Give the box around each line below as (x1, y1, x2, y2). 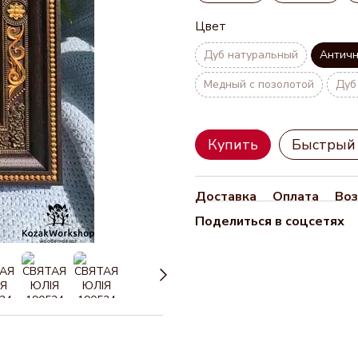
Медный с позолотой (204, 77, 314, 92)
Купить (208, 135, 258, 154)
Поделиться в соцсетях (195, 213, 344, 230)
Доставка (195, 188, 257, 205)
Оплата (272, 188, 319, 205)
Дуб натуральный (204, 47, 298, 62)
